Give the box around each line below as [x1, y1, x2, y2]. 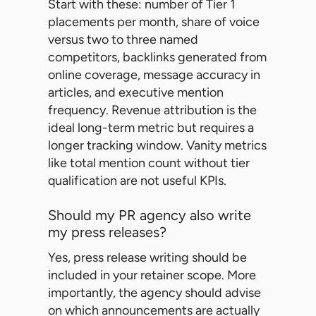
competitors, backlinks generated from [48, 49, 267, 66]
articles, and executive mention [48, 85, 224, 101]
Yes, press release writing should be [48, 250, 247, 266]
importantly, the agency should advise [48, 285, 261, 301]
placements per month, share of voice [48, 14, 260, 30]
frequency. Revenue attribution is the [48, 102, 257, 119]
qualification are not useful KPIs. [48, 173, 226, 189]
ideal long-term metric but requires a [48, 120, 254, 136]
